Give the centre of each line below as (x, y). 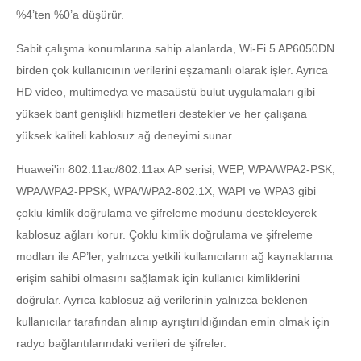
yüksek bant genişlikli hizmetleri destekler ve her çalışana (162, 114)
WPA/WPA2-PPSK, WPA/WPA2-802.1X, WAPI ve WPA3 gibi (166, 191)
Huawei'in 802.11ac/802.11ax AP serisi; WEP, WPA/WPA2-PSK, (176, 169)
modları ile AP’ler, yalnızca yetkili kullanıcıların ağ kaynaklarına (174, 256)
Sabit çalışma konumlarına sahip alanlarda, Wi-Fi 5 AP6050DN (175, 48)
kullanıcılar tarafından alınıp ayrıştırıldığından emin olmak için (173, 322)
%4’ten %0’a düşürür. (70, 15)
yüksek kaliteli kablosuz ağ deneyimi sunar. (125, 135)
